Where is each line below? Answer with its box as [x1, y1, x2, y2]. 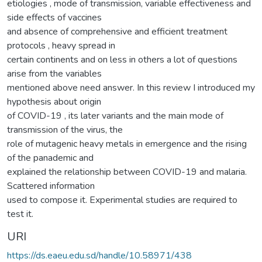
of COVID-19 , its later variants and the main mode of [7, 109, 223, 122]
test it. [7, 207, 33, 220]
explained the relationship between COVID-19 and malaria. [7, 165, 247, 178]
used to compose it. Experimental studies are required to [7, 193, 237, 206]
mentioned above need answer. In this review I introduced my [7, 81, 255, 94]
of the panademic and [7, 151, 94, 164]
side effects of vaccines [7, 11, 102, 24]
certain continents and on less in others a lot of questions [7, 53, 237, 66]
